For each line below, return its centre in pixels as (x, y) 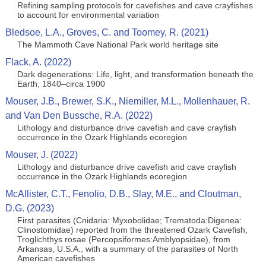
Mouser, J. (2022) (41, 155)
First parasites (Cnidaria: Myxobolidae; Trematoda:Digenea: (129, 220)
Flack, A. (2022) (38, 62)
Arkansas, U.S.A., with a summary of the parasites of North (127, 249)
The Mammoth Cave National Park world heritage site (118, 45)
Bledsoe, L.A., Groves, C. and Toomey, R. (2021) (107, 32)
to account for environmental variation (88, 15)
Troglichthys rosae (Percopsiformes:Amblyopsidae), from (123, 239)
